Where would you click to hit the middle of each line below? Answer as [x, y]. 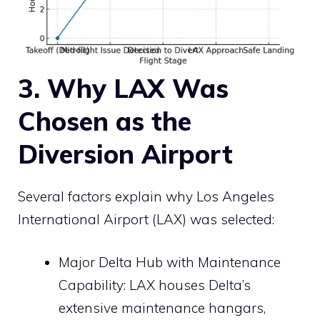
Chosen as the [105, 121]
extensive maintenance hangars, [162, 308]
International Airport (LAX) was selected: [146, 219]
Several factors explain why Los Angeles [146, 196]
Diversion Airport [125, 154]
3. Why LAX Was [123, 88]
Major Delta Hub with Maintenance [170, 262]
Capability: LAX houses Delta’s [155, 285]
